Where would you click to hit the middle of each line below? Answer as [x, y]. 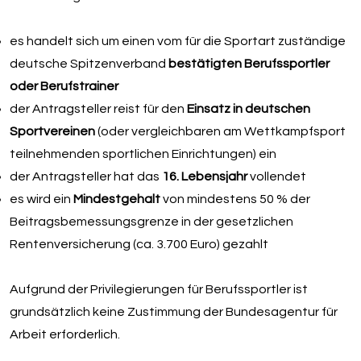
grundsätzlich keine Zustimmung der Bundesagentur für [173, 311]
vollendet [278, 176]
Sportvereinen [53, 131]
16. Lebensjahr [205, 176]
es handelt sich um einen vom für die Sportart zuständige [177, 41]
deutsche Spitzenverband [89, 63]
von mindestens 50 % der [236, 199]
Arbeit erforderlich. [64, 334]
